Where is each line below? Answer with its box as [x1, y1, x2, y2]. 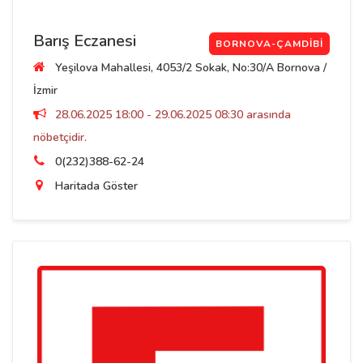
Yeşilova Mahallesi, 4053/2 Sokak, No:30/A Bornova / [52, 59, 327, 75]
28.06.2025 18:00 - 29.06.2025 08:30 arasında [52, 106, 291, 122]
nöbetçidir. [33, 129, 87, 145]
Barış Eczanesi [33, 29, 136, 52]
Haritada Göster [55, 177, 138, 194]
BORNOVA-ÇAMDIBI [216, 36, 323, 50]
